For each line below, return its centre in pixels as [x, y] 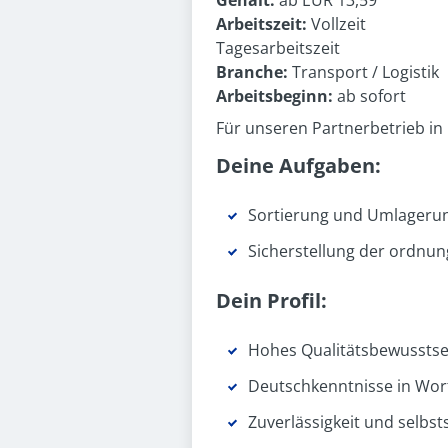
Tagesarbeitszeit [278, 48]
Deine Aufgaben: [298, 165]
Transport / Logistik [365, 72]
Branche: [254, 72]
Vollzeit [338, 24]
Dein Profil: [271, 300]
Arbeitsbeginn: [276, 96]
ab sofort [371, 96]
